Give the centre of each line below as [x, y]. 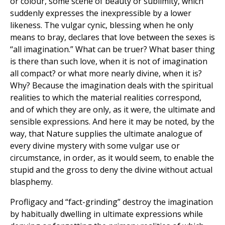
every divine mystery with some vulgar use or [95, 146]
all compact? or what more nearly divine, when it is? [106, 74]
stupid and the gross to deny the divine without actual [111, 170]
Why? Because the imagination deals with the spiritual [111, 86]
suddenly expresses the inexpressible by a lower [101, 13]
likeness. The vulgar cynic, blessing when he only [102, 25]
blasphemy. [31, 182]
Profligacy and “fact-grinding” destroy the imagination [111, 202]
